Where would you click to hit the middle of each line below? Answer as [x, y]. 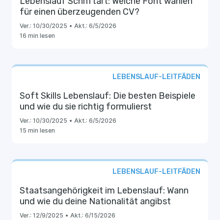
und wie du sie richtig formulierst [86, 107]
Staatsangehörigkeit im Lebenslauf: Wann [104, 191]
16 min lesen [37, 36]
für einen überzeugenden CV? [80, 12]
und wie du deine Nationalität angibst [95, 201]
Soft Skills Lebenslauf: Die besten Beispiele [108, 96]
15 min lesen [37, 130]
